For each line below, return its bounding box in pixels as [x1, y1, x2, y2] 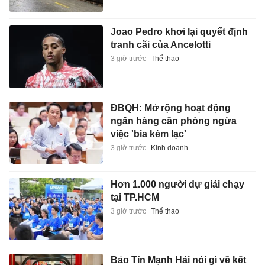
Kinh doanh [150, 144, 188, 153]
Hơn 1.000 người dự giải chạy [110, 179, 244, 189]
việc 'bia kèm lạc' [110, 129, 186, 140]
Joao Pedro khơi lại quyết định [110, 27, 248, 37]
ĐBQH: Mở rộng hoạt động [110, 103, 231, 114]
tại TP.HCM [110, 192, 159, 202]
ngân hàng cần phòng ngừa [110, 116, 237, 127]
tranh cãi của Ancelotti [110, 40, 211, 50]
